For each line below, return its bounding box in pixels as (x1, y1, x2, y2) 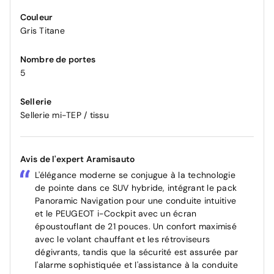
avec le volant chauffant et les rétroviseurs (35, 234, 210, 245)
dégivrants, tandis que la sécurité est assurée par (35, 246, 239, 258)
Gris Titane (20, 25, 65, 37)
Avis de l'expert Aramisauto (20, 154, 135, 165)
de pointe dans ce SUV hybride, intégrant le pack (35, 182, 237, 194)
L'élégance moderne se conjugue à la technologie (35, 169, 235, 181)
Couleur (20, 12, 53, 23)
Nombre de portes (20, 54, 96, 65)
